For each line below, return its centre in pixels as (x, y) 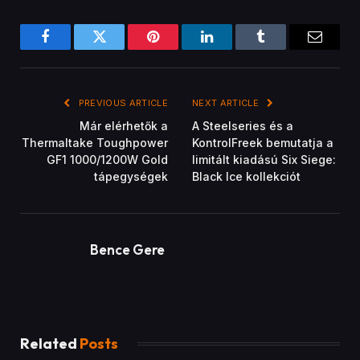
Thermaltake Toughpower (95, 143)
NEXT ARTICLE (227, 103)
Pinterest (177, 49)
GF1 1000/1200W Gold (107, 160)
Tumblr (281, 49)
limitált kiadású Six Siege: (264, 160)
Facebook (72, 49)
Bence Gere (127, 250)
